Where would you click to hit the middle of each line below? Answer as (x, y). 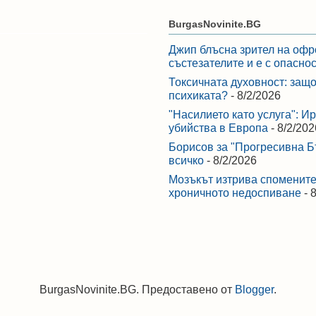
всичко (186, 161)
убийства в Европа (218, 128)
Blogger (254, 289)
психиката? (198, 96)
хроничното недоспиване (235, 193)
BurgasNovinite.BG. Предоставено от (137, 289)
